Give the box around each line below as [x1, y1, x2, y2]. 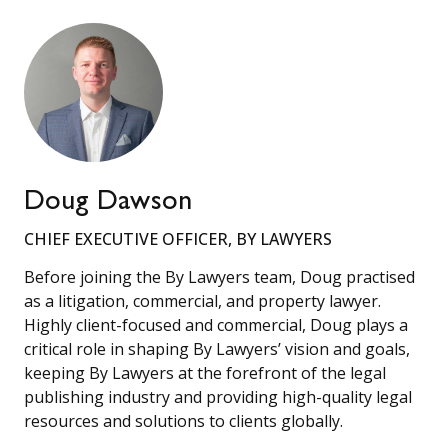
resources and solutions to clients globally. [24, 409, 343, 432]
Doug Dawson [24, 189, 193, 218]
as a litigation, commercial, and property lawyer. [24, 289, 381, 312]
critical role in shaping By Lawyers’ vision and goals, [24, 337, 410, 360]
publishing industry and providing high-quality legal [24, 385, 412, 408]
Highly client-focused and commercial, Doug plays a [24, 313, 408, 336]
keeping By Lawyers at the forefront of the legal [24, 361, 386, 384]
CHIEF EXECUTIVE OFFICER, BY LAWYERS [24, 227, 332, 250]
